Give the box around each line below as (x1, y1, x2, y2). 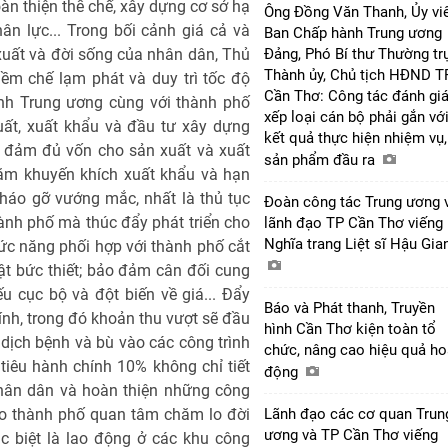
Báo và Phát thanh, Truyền (264, 298, 435, 317)
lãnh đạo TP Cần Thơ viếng (264, 213, 443, 232)
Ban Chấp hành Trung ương (264, 23, 442, 42)
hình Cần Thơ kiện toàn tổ (264, 319, 436, 338)
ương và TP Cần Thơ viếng (264, 425, 438, 444)
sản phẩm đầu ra (264, 150, 379, 169)
